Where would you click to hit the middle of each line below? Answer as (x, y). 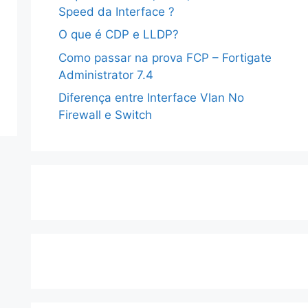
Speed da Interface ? (116, 11)
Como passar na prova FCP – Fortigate (165, 57)
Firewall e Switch (105, 115)
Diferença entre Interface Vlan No (151, 98)
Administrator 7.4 (106, 75)
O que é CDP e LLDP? (118, 34)
